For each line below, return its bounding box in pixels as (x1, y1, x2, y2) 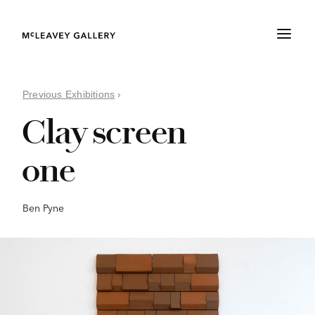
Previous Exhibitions (22, 89, 115, 100)
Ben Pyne (22, 200, 64, 214)
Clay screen (21, 112, 187, 153)
